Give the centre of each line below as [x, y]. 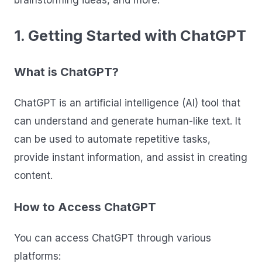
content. [33, 176]
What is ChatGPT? [66, 72]
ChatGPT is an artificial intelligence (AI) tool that [127, 103]
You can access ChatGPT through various [113, 238]
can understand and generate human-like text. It [127, 121]
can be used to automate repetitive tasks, [112, 139]
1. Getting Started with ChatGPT [130, 36]
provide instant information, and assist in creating [131, 158]
